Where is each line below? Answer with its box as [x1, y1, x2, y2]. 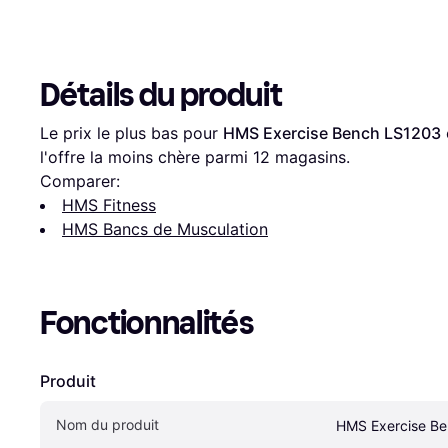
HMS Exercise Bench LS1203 [223, 123, 441, 144]
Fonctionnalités [40, 304, 254, 343]
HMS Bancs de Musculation [62, 219, 268, 240]
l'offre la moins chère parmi [40, 147, 253, 168]
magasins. [270, 147, 350, 168]
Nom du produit [56, 416, 159, 434]
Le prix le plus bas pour [40, 123, 223, 144]
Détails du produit [40, 76, 282, 115]
